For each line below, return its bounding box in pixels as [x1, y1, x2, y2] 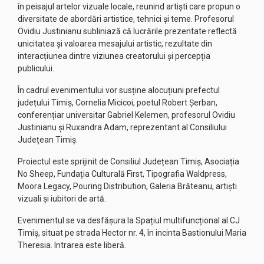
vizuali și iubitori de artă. [18, 194, 106, 203]
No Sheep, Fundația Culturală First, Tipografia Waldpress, [18, 169, 227, 179]
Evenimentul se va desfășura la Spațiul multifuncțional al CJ [18, 216, 240, 225]
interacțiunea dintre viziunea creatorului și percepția [18, 51, 210, 61]
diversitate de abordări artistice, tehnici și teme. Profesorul [18, 14, 234, 24]
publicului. [18, 64, 54, 73]
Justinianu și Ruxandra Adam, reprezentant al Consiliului [18, 123, 227, 132]
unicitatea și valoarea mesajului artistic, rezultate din [18, 39, 212, 48]
